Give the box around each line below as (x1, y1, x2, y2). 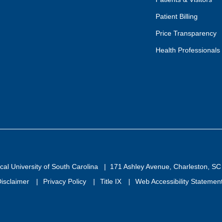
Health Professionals (155, 46, 220, 54)
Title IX (100, 177, 123, 185)
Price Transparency (155, 29, 217, 37)
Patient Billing (155, 12, 198, 20)
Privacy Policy (43, 177, 88, 185)
